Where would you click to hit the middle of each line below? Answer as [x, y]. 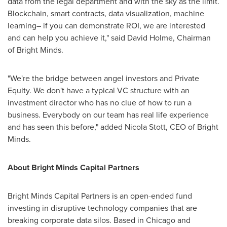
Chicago [161, 220]
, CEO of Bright [192, 127]
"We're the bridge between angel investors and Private [103, 78]
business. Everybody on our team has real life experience [108, 115]
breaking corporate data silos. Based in [77, 220]
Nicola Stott [145, 127]
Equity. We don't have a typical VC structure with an [99, 90]
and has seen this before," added [66, 127]
